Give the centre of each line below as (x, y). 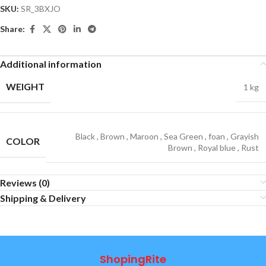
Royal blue (217, 147)
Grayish (245, 136)
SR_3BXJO (41, 8)
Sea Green (183, 136)
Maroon (144, 136)
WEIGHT (25, 86)
